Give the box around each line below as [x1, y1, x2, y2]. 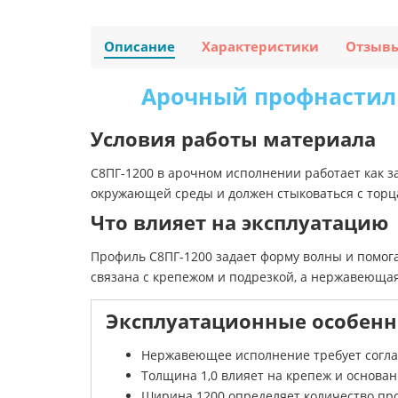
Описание [104, 37, 175, 57]
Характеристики [202, 37, 319, 57]
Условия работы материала [91, 125, 376, 154]
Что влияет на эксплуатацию [91, 209, 388, 237]
